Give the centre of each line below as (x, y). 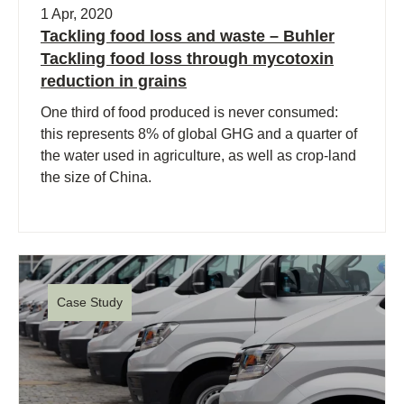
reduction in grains (114, 82)
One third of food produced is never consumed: (189, 113)
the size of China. (96, 178)
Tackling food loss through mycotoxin (187, 59)
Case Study (90, 303)
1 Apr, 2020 (77, 14)
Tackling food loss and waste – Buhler (188, 37)
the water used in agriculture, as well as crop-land (198, 156)
